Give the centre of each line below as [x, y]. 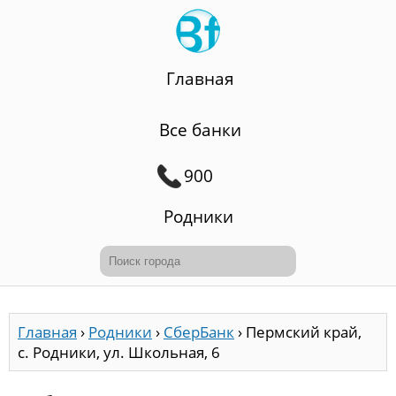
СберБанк [199, 332]
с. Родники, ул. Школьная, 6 [119, 352]
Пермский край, [304, 332]
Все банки [200, 130]
